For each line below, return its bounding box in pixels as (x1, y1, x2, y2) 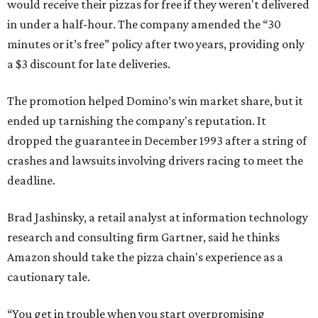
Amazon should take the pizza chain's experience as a (7, 250, 283, 264)
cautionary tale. (7, 270, 90, 284)
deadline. (7, 173, 55, 187)
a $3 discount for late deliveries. (7, 57, 170, 71)
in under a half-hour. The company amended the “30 (7, 17, 281, 31)
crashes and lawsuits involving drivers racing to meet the (7, 153, 303, 168)
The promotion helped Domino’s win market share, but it (7, 94, 303, 108)
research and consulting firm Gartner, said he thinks (7, 230, 280, 244)
